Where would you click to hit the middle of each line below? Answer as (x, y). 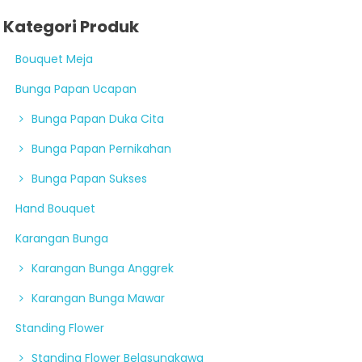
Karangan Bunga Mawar (99, 298)
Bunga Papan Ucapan (76, 88)
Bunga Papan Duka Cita (98, 118)
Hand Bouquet (56, 208)
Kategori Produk (72, 26)
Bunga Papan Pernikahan (102, 148)
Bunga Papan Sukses (90, 178)
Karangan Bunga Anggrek (103, 268)
